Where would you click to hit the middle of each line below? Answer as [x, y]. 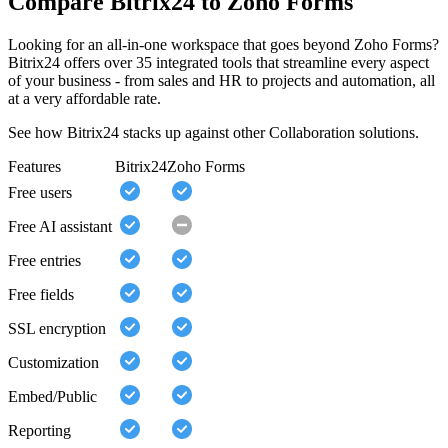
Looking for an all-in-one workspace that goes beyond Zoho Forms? [223, 45]
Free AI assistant [60, 227]
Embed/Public [52, 397]
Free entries [44, 261]
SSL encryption [57, 329]
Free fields [41, 295]
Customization [53, 363]
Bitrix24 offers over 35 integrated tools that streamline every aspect [218, 63]
